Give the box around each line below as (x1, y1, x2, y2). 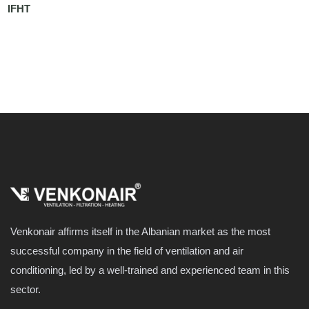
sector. (10, 283, 41, 295)
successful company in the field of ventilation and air (10, 244, 243, 257)
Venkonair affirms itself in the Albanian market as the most (10, 225, 270, 237)
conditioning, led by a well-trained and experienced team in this (10, 263, 290, 276)
